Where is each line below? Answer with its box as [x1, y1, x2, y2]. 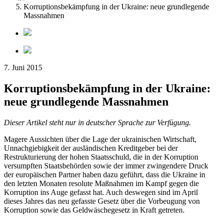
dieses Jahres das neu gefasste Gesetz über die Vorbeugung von [4, 196, 200, 205]
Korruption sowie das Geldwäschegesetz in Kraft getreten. [4, 205, 185, 214]
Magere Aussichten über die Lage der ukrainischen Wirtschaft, [4, 135, 196, 143]
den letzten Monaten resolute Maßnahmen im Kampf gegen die [4, 179, 199, 188]
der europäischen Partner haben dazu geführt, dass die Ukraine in [4, 170, 205, 179]
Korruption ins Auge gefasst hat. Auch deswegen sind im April [4, 188, 198, 196]
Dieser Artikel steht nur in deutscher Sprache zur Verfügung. [4, 118, 191, 127]
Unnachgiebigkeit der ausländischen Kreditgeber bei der [4, 143, 178, 152]
